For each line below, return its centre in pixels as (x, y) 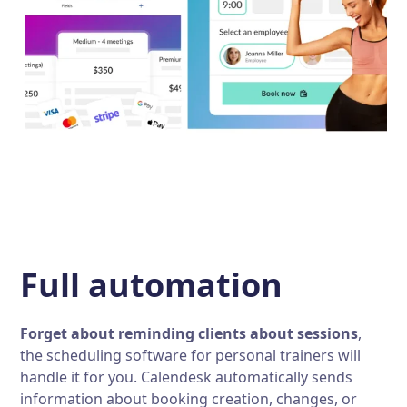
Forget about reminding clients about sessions (189, 334)
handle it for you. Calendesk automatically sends (187, 377)
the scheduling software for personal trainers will (191, 356)
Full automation (152, 285)
